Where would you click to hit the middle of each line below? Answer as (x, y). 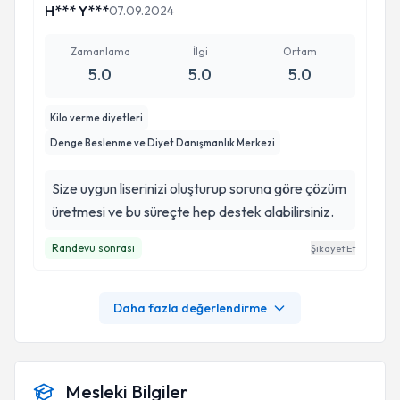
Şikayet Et (333, 248)
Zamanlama (100, 51)
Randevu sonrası (93, 248)
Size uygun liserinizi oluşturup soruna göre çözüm (199, 188)
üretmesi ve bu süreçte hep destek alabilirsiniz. (193, 212)
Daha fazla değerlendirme (190, 308)
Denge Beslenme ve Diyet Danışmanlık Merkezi (162, 143)
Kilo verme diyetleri (96, 118)
